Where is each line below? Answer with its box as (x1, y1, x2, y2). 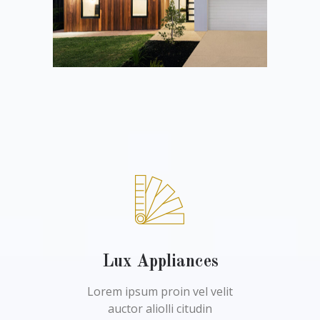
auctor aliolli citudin (108, 301, 212, 316)
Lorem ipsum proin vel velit (87, 284, 233, 299)
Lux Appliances (101, 254, 219, 271)
